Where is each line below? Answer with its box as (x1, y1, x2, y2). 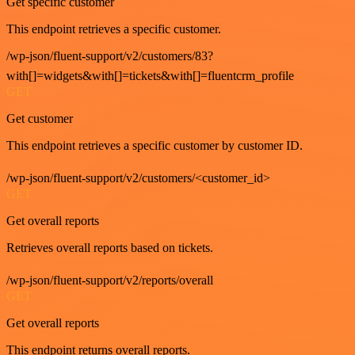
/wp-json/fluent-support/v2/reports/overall (6, 273, 213, 287)
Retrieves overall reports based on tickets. (6, 241, 213, 254)
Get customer (6, 112, 73, 125)
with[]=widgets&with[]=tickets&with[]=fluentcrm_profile (6, 69, 294, 82)
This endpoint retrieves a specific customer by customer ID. (6, 139, 303, 152)
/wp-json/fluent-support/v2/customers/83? (6, 49, 213, 63)
